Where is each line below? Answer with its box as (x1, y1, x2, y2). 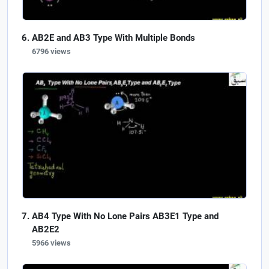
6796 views (32, 46, 71, 56)
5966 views (32, 238, 71, 247)
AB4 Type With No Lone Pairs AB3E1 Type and (32, 210, 219, 222)
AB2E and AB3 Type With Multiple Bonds (32, 32, 195, 43)
